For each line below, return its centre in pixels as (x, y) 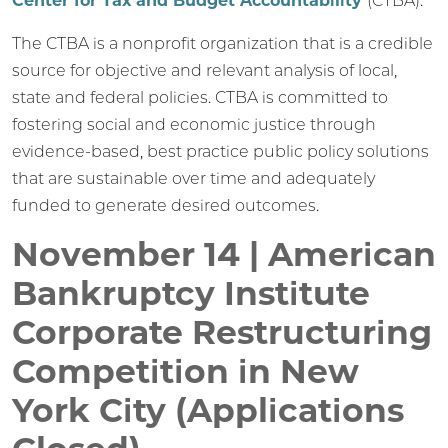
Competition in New (185, 370)
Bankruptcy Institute (191, 292)
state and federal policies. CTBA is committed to (200, 97)
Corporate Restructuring (222, 331)
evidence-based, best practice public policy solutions (220, 151)
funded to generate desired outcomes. (165, 205)
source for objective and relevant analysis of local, (204, 70)
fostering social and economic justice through (194, 124)
